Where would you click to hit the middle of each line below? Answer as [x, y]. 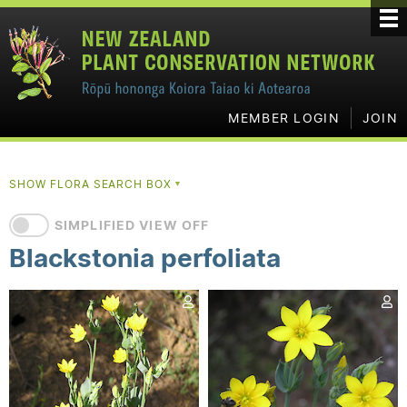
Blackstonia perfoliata [145, 258]
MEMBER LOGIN [283, 118]
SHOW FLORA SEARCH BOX [93, 184]
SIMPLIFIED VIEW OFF [132, 225]
